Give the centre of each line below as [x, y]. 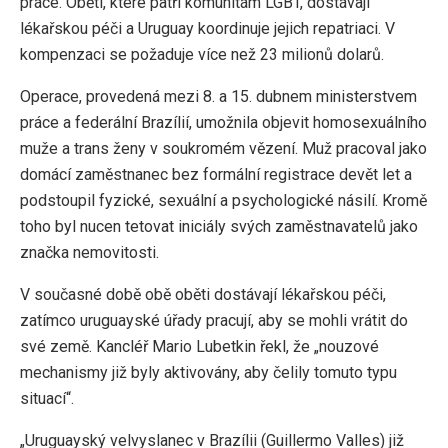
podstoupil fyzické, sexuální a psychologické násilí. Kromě [223, 200]
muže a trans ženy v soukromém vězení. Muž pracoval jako [223, 148]
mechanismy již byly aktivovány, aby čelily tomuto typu [208, 372]
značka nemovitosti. [89, 252]
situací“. [47, 398]
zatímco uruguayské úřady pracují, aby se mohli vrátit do [214, 320]
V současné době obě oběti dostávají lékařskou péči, [203, 294]
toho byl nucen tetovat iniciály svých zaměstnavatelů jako [219, 226]
